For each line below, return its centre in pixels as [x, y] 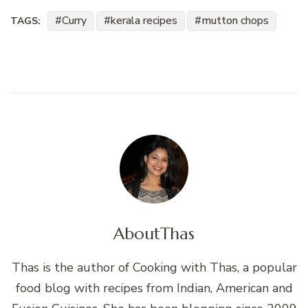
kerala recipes [144, 20]
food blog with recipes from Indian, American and [154, 288]
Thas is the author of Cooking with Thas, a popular [154, 267]
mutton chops [235, 20]
